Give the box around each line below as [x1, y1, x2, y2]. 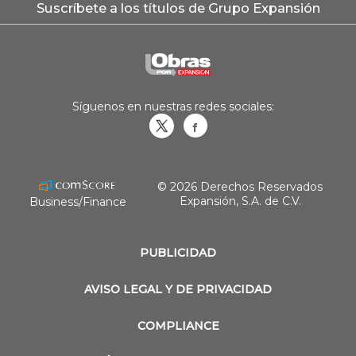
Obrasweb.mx [210, 122, 277, 134]
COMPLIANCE [137, 319, 219, 334]
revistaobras [149, 146, 205, 159]
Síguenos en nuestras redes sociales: [72, 99, 274, 114]
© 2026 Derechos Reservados [157, 180, 323, 195]
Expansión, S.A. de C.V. [179, 194, 301, 209]
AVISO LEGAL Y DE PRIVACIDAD [84, 282, 272, 297]
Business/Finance [29, 195, 126, 210]
